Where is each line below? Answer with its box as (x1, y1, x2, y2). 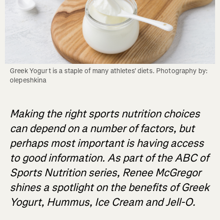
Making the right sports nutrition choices (10, 107, 200, 121)
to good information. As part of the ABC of (10, 151, 209, 165)
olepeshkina (10, 76, 47, 85)
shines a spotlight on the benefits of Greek (10, 180, 209, 195)
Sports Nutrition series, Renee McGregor (10, 165, 201, 180)
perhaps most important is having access (10, 136, 204, 151)
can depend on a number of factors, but (10, 121, 194, 136)
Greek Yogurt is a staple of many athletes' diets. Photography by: (10, 66, 208, 76)
